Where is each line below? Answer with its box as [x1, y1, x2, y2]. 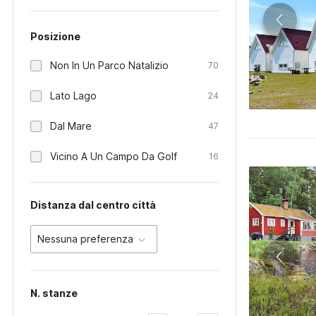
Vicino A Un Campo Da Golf [50, 150, 177, 162]
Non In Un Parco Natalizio [50, 59, 169, 71]
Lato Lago [50, 90, 97, 102]
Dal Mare [50, 120, 92, 132]
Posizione [30, 30, 80, 42]
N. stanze [30, 287, 78, 299]
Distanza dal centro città [30, 199, 156, 211]
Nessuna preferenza [37, 233, 133, 245]
